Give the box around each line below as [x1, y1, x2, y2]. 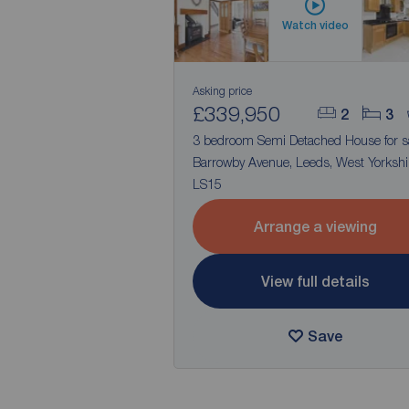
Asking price [192, 84, 252, 98]
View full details [260, 272, 370, 290]
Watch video [281, 18, 349, 32]
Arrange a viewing [253, 217, 377, 236]
